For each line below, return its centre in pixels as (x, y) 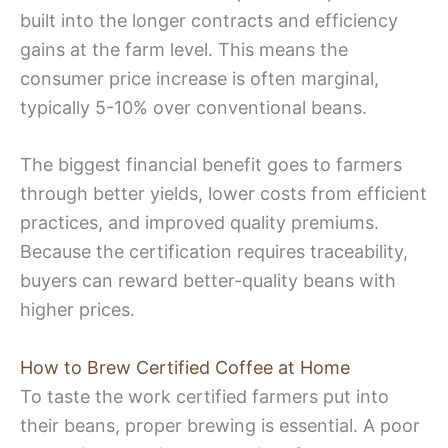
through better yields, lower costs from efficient (223, 194)
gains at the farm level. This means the (184, 49)
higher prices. (77, 310)
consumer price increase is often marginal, (199, 78)
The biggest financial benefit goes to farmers (211, 165)
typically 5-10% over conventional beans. (193, 107)
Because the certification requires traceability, (214, 252)
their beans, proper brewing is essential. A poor (220, 426)
